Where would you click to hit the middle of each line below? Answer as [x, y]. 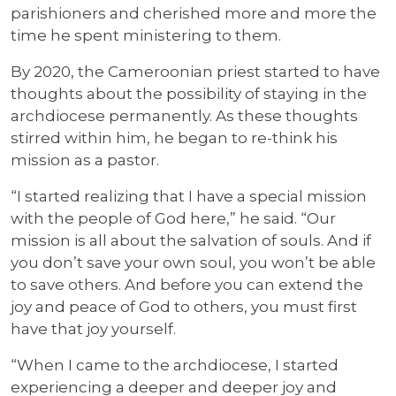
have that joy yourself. [93, 329]
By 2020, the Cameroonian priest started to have [195, 72]
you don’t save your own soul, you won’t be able [193, 263]
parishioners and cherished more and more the [194, 13]
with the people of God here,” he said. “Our [173, 218]
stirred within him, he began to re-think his [174, 138]
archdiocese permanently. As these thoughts [184, 116]
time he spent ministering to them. [146, 35]
